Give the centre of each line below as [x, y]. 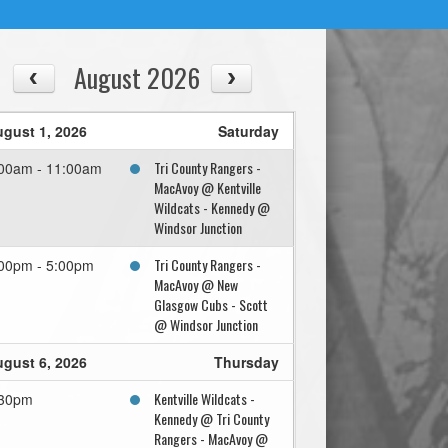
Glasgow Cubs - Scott [211, 305]
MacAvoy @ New [196, 285]
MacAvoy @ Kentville [208, 188]
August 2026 [137, 77]
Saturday [249, 131]
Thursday [247, 362]
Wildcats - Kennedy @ [212, 208]
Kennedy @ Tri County [212, 419]
